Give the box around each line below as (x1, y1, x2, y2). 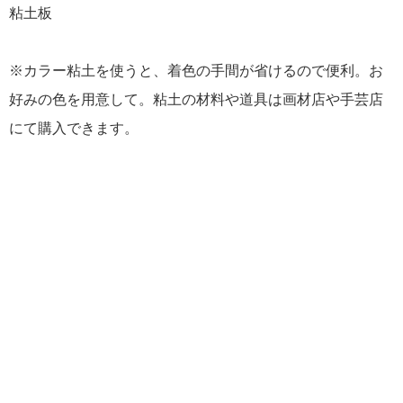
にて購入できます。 (9, 120, 139, 136)
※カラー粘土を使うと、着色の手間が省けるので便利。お (9, 62, 383, 78)
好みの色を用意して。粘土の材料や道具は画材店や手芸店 (9, 91, 383, 107)
